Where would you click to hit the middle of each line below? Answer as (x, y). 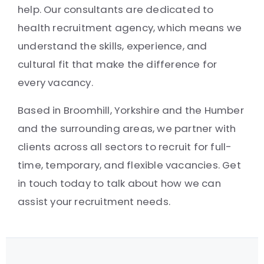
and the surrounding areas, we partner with (127, 128)
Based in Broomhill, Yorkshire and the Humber (131, 110)
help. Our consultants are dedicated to (116, 9)
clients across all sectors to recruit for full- (125, 147)
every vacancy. (55, 82)
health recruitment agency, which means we (130, 28)
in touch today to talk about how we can (119, 183)
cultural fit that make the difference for (118, 64)
